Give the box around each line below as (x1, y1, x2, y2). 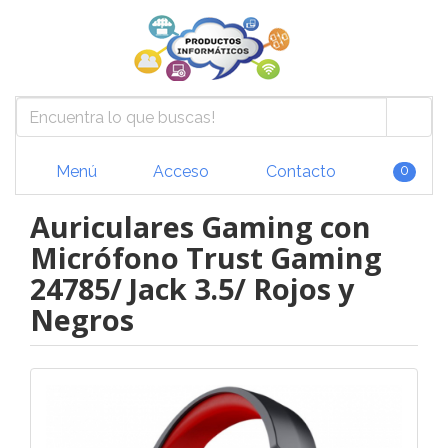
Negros (30, 300, 134, 339)
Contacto (261, 161, 336, 181)
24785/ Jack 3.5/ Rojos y (30, 269, 354, 308)
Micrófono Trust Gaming (30, 238, 382, 277)
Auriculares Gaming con (30, 207, 371, 246)
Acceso (149, 161, 209, 181)
